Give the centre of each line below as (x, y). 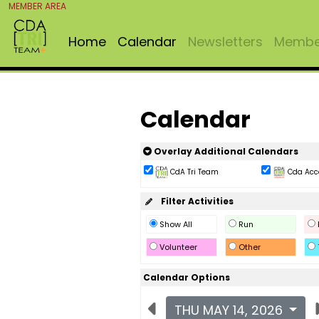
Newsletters (225, 42)
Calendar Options (186, 277)
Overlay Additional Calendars (225, 151)
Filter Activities (194, 201)
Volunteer (178, 247)
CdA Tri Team (193, 172)
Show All (176, 224)
